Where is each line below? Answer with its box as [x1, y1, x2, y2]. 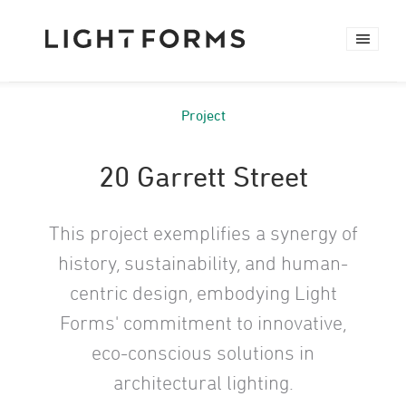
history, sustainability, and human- [58, 252, 348, 274]
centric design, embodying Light [69, 282, 337, 304]
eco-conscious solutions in [92, 342, 314, 363]
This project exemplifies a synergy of [48, 222, 358, 244]
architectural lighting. [112, 372, 294, 393]
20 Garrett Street [98, 160, 308, 193]
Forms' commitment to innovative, [59, 312, 347, 333]
